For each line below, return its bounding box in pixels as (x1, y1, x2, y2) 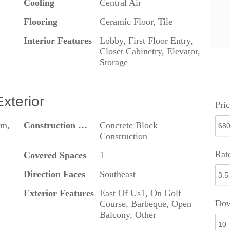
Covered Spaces (23, 149, 86, 160)
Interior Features (23, 35, 92, 46)
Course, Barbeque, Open (99, 198, 191, 209)
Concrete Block (99, 120, 158, 130)
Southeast (99, 168, 136, 179)
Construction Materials (78, 120, 87, 130)
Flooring (23, 16, 57, 27)
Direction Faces (23, 168, 85, 179)
